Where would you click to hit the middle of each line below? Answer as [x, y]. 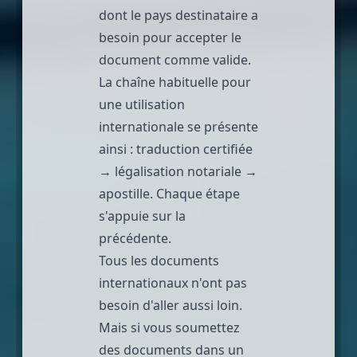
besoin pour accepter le [170, 37]
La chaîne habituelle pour [175, 82]
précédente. [135, 238]
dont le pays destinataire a [178, 15]
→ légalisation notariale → [178, 171]
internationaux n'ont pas [173, 282]
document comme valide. [175, 59]
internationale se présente [178, 126]
